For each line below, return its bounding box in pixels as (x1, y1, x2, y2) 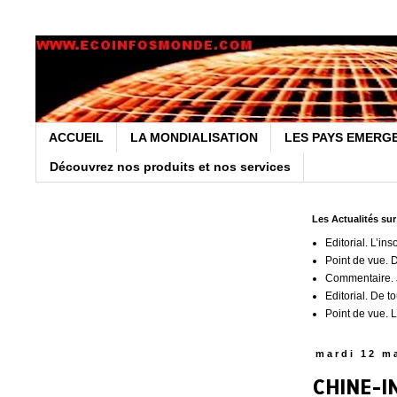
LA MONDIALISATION (130, 130, 258, 145)
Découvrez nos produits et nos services (50, 160, 291, 175)
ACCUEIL (49, 130, 104, 145)
